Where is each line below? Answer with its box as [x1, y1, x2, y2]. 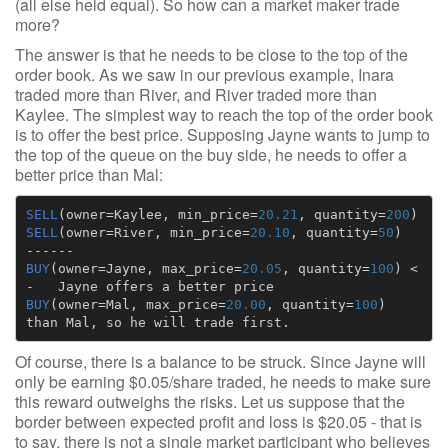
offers [105, 278, 154, 294]
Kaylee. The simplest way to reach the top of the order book [15, 103, 433, 126]
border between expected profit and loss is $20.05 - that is [15, 410, 422, 433]
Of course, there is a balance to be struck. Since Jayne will [15, 350, 426, 373]
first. [241, 314, 290, 330]
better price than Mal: [15, 163, 163, 186]
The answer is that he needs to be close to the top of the [15, 43, 408, 66]
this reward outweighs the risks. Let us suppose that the [15, 390, 405, 413]
